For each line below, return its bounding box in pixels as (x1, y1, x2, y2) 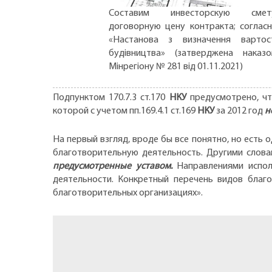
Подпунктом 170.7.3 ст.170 (53, 92, 169, 103)
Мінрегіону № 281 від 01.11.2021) (108, 61, 243, 72)
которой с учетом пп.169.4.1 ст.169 (53, 106, 197, 116)
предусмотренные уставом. (53, 161, 172, 172)
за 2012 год (214, 106, 265, 116)
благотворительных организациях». (53, 188, 203, 199)
